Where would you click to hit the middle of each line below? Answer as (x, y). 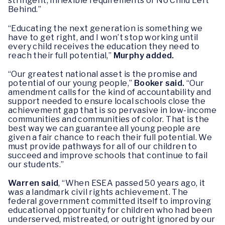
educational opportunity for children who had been (110, 210)
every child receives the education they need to (104, 46)
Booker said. (159, 83)
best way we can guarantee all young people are (104, 128)
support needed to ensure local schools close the (107, 101)
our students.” (36, 164)
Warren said (33, 183)
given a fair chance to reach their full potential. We (110, 137)
